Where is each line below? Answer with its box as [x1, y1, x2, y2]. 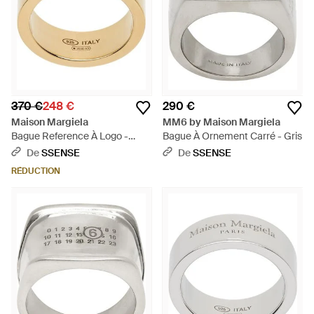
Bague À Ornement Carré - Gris [163, 130, 302, 142]
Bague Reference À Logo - [11, 130, 128, 142]
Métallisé [11, 144, 51, 156]
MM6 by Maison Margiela [163, 116, 280, 128]
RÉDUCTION [11, 165, 60, 177]
